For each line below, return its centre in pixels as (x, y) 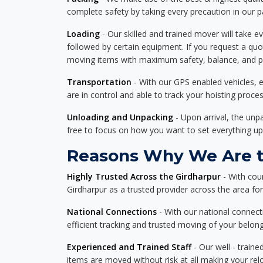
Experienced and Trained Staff (129, 247)
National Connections (112, 212)
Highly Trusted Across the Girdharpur (144, 176)
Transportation (99, 82)
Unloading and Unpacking (120, 117)
